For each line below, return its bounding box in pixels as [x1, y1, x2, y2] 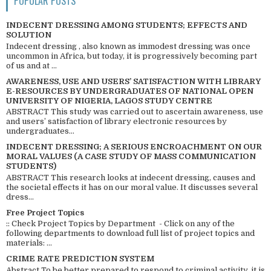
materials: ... [6, 238, 52, 248]
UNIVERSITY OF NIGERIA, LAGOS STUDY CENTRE [6, 96, 212, 105]
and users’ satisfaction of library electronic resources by [6, 117, 227, 126]
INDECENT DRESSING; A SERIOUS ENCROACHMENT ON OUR [6, 142, 262, 152]
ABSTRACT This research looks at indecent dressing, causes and [6, 172, 255, 182]
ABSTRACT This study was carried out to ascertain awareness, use [6, 107, 263, 117]
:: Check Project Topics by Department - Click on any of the [6, 219, 235, 229]
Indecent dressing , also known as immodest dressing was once [6, 41, 250, 51]
